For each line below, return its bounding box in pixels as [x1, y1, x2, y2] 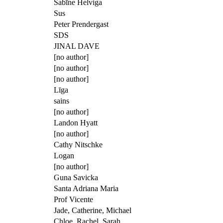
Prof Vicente [54, 195, 93, 204]
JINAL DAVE [54, 41, 100, 50]
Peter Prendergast [54, 19, 109, 28]
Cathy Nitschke [54, 140, 103, 149]
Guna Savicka [54, 173, 98, 182]
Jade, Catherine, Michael [54, 206, 131, 215]
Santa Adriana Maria [54, 184, 118, 193]
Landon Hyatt [54, 118, 98, 127]
